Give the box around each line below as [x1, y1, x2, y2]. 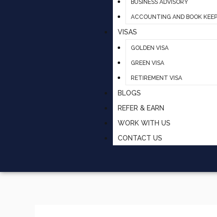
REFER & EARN [118, 104, 165, 112]
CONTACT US [118, 134, 163, 142]
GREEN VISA [130, 59, 164, 66]
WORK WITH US [118, 119, 171, 127]
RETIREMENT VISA [130, 74, 182, 81]
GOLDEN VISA [130, 44, 169, 51]
